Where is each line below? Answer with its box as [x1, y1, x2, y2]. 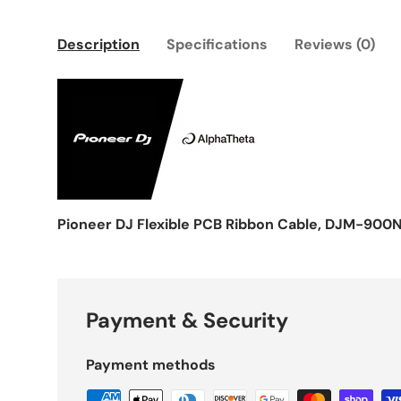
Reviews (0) [294, 35, 375, 55]
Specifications [166, 35, 268, 55]
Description [57, 35, 140, 55]
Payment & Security [86, 307, 288, 335]
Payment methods [86, 355, 216, 375]
